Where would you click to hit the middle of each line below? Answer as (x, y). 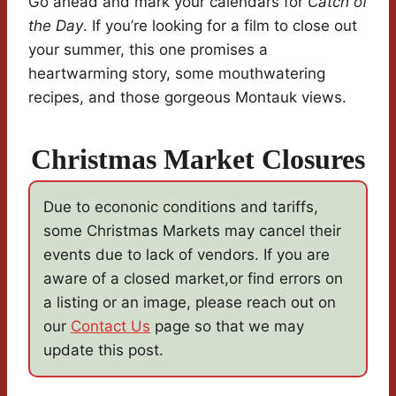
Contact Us (110, 327)
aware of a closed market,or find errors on (193, 279)
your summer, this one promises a (148, 50)
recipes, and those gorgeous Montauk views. (187, 98)
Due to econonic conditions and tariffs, (181, 207)
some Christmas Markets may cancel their (192, 231)
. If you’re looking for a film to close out (220, 26)
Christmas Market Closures (198, 160)
